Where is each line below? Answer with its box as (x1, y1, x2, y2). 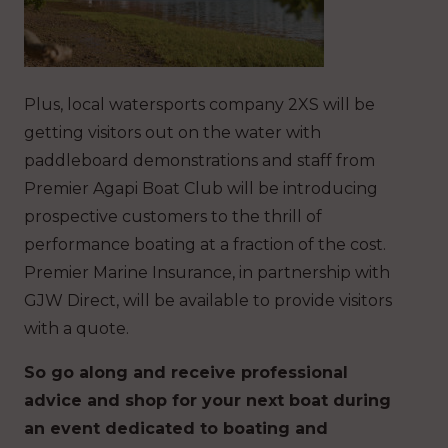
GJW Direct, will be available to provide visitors (24, 291, 392, 311)
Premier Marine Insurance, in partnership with (24, 263, 390, 283)
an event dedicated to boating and (24, 419, 328, 439)
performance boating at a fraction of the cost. (24, 235, 386, 255)
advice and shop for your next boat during (24, 391, 391, 411)
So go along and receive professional (24, 363, 348, 383)
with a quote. (24, 319, 129, 339)
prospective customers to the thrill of (24, 207, 322, 227)
